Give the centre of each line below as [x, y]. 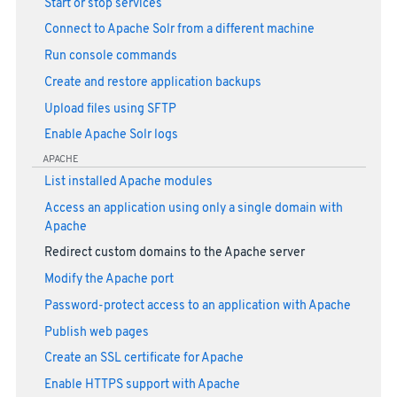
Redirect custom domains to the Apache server [174, 253]
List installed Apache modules [128, 182]
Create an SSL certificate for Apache [144, 359]
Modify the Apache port [109, 280]
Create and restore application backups [152, 82]
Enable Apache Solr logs [111, 136]
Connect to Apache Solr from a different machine [179, 30]
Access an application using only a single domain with [193, 208]
